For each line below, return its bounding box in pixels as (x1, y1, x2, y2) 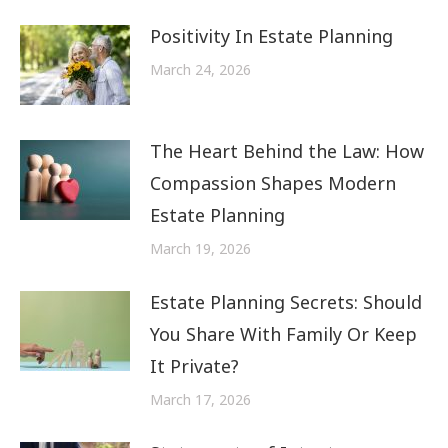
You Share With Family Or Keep (150, 321, 417, 346)
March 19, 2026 (150, 238, 251, 258)
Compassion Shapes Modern (150, 170, 396, 195)
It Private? (150, 353, 239, 378)
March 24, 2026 (150, 59, 251, 79)
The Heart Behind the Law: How (150, 138, 424, 163)
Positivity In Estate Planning (150, 23, 393, 48)
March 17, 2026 (150, 389, 251, 409)
